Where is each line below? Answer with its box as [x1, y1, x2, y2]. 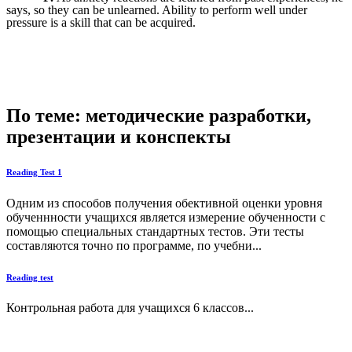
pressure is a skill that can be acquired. [6, 16, 196, 30]
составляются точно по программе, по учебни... [6, 238, 262, 252]
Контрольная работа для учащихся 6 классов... [6, 301, 254, 315]
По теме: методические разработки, [6, 104, 311, 126]
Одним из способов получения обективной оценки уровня [6, 196, 322, 210]
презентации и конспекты [6, 126, 231, 147]
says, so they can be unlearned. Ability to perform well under [6, 3, 307, 17]
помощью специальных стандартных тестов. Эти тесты [6, 224, 304, 238]
